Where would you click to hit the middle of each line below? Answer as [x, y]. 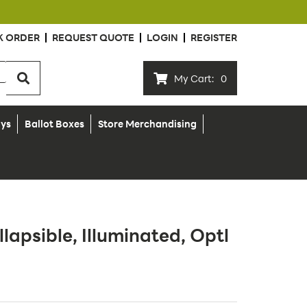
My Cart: [194, 78]
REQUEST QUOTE [93, 37]
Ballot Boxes [54, 124]
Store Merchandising [147, 124]
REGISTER [214, 37]
